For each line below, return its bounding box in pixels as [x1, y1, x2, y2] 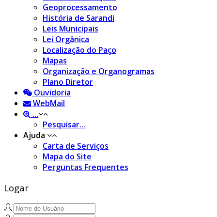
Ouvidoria [32, 87, 71, 98]
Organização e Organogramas [43, 65, 155, 77]
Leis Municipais [43, 23, 98, 34]
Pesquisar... [43, 119, 85, 130]
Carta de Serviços [43, 140, 108, 151]
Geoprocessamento [43, 1, 117, 13]
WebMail [31, 97, 65, 108]
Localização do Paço [43, 44, 116, 55]
